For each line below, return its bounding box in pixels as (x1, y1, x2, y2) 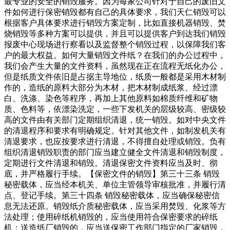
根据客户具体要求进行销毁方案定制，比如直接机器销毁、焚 (4, 18, 226, 28)
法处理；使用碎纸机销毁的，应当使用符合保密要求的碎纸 (4, 213, 218, 222)
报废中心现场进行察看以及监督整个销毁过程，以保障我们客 (4, 40, 226, 49)
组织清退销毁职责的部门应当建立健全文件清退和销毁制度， (4, 148, 226, 157)
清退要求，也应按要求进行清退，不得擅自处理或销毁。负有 (4, 137, 226, 146)
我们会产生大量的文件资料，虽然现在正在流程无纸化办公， (4, 62, 226, 71)
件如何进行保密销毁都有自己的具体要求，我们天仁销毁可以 (4, 8, 226, 17)
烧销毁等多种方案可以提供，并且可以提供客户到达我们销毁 (4, 29, 226, 39)
